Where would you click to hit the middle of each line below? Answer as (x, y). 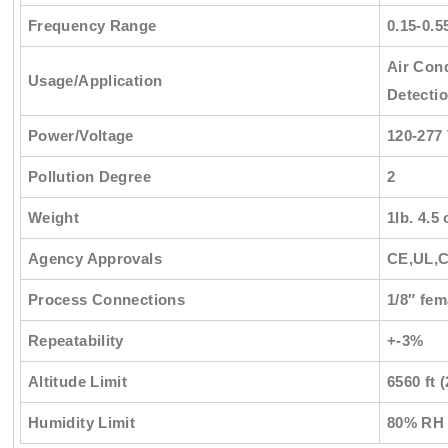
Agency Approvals (94, 258)
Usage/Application (95, 80)
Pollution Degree (89, 176)
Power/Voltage (80, 135)
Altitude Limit (77, 381)
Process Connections (106, 299)
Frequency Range (92, 25)
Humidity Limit (81, 422)
